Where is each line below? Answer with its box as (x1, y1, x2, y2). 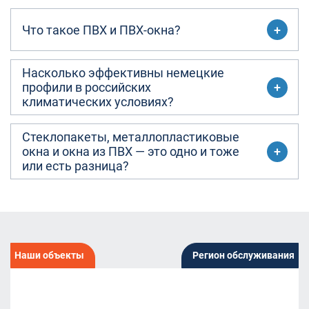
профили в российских (22, 80, 151, 94)
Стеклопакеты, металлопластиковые (22, 130, 239, 144)
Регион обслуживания (192, 250, 295, 261)
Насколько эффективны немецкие (22, 66, 224, 80)
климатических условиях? (22, 94, 174, 109)
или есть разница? (22, 159, 129, 173)
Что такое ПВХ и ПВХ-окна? (22, 22, 181, 37)
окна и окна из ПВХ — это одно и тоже (22, 144, 239, 159)
